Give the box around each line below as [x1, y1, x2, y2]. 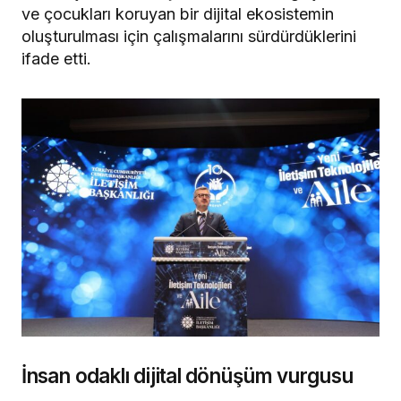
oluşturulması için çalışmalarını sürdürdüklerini [21, 27, 356, 47]
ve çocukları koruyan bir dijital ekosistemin [21, 4, 334, 24]
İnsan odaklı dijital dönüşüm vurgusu [21, 363, 353, 388]
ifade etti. [21, 49, 91, 69]
